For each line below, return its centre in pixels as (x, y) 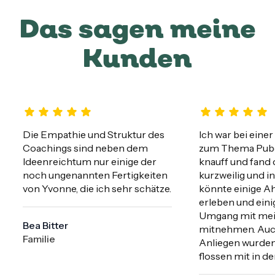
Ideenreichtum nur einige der (89, 161)
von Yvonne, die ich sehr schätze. (97, 188)
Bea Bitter (45, 225)
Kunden (137, 58)
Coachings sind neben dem (85, 148)
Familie (39, 238)
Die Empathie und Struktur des (93, 134)
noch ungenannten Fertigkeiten (95, 175)
